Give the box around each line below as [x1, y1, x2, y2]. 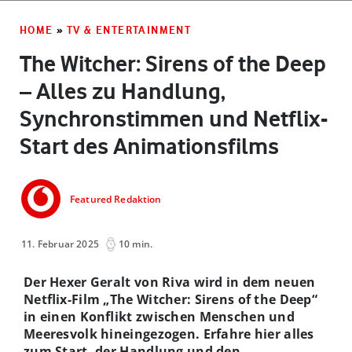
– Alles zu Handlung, [20, 77, 225, 104]
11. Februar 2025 [21, 236, 100, 251]
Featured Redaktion [70, 192, 162, 207]
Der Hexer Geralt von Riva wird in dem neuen [24, 273, 316, 291]
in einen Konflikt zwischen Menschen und [24, 307, 295, 325]
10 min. [118, 236, 153, 251]
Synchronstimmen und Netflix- [20, 104, 328, 132]
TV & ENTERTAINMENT [67, 23, 192, 36]
